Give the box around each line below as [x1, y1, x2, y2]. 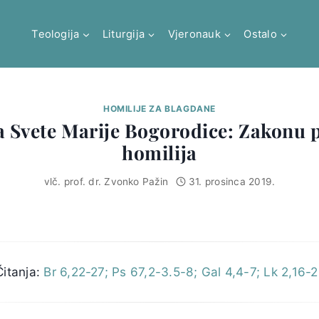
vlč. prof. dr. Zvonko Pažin [43, 175, 169, 187]
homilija [122, 140, 197, 165]
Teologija [31, 27, 80, 41]
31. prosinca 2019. [188, 175, 276, 187]
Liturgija [103, 27, 145, 41]
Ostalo [244, 27, 277, 41]
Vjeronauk [167, 27, 221, 41]
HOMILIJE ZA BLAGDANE [103, 103, 216, 114]
